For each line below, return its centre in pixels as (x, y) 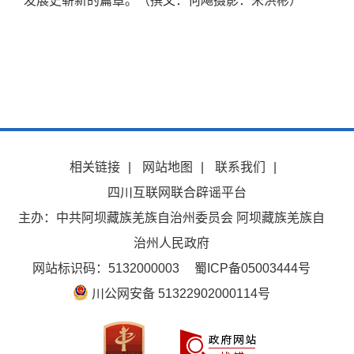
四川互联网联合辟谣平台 (177, 192)
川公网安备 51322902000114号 (179, 294)
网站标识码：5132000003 (105, 268)
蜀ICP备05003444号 (252, 268)
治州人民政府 (171, 243)
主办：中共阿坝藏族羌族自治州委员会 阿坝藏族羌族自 (171, 218)
